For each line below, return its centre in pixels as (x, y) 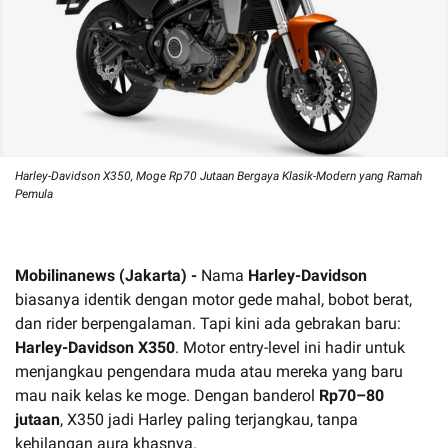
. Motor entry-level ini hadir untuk (290, 347)
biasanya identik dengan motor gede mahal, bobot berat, (213, 299)
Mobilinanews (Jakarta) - (108, 275)
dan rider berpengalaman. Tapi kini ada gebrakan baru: (208, 323)
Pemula (34, 193)
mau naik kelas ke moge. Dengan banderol (167, 395)
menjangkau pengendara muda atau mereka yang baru (209, 371)
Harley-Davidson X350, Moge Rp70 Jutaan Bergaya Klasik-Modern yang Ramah (218, 175)
